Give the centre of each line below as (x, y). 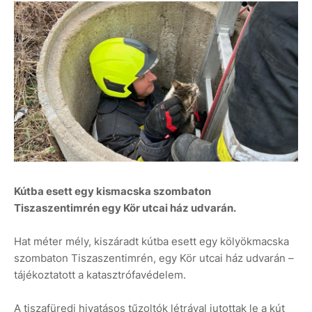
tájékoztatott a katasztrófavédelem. (100, 274)
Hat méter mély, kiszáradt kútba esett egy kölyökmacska (151, 241)
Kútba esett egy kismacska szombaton (112, 191)
